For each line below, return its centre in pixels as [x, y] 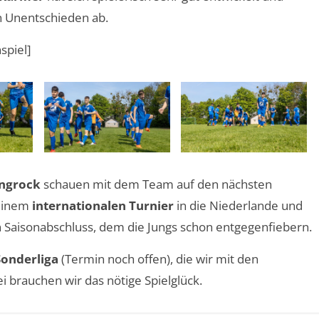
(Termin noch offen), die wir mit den [158, 258]
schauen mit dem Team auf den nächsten [156, 184]
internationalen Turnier [103, 205]
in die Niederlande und [238, 205]
